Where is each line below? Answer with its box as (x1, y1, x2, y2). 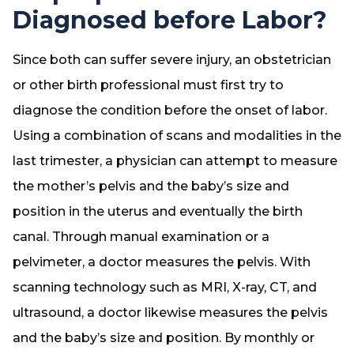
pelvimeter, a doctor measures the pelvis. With (13, 254, 311, 269)
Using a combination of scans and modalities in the (13, 128, 341, 143)
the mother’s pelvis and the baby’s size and (13, 179, 289, 194)
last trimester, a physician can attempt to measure (13, 153, 337, 168)
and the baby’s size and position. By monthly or (13, 330, 314, 345)
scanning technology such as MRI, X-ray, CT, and (13, 280, 317, 295)
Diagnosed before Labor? (13, 6, 327, 35)
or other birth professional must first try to (13, 77, 284, 92)
